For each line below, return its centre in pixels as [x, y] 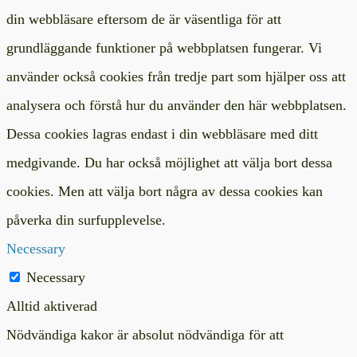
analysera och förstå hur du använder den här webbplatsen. [177, 105]
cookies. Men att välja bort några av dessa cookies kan [165, 191]
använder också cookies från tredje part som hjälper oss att [176, 76]
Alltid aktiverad [52, 306]
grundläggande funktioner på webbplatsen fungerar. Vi [164, 47]
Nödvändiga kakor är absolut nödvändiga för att [145, 334]
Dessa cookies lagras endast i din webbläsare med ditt [162, 133]
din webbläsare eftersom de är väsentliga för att [144, 19]
